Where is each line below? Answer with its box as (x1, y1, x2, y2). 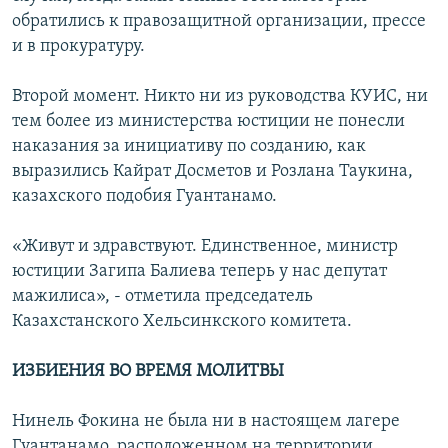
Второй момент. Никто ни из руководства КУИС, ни (12, 86, 428, 106)
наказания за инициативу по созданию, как (12, 136, 366, 156)
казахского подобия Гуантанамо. (12, 186, 277, 206)
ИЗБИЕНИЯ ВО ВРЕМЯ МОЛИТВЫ (12, 361, 284, 381)
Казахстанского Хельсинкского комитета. (12, 311, 352, 331)
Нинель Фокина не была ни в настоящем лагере (12, 411, 400, 431)
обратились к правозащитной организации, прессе (12, 11, 426, 31)
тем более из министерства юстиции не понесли (12, 111, 405, 131)
